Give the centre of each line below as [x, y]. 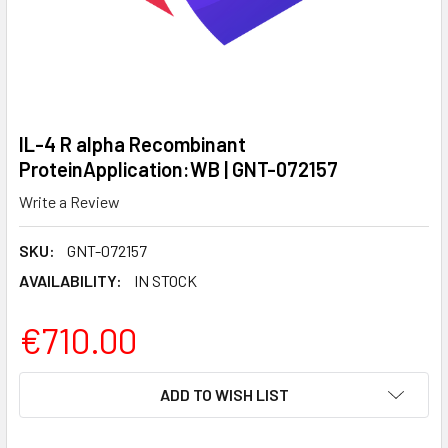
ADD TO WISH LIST [224, 394]
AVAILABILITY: [70, 280]
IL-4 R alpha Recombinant [132, 144]
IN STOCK [165, 280]
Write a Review [69, 201]
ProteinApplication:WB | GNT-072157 [178, 169]
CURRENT [53, 383]
